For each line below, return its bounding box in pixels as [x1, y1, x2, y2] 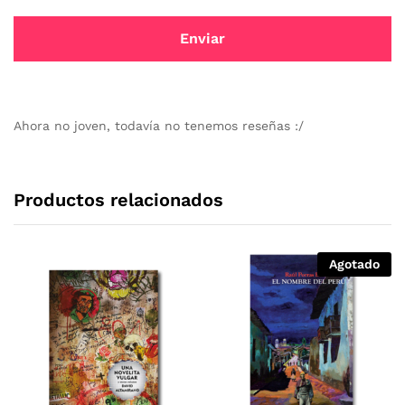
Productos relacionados [14, 188, 223, 211]
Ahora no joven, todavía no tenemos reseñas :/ [14, 118, 304, 133]
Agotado [329, 256, 380, 271]
